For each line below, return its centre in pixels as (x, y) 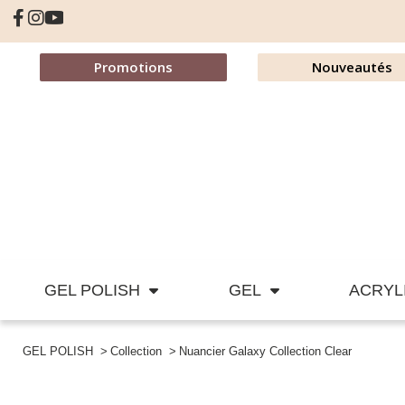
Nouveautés (352, 67)
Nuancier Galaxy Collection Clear (266, 352)
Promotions (133, 67)
